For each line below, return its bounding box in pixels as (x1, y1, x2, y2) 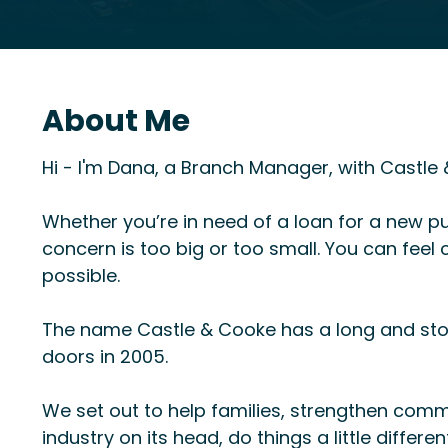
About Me (42, 100, 190, 142)
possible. (42, 263, 120, 288)
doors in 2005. (42, 344, 168, 369)
